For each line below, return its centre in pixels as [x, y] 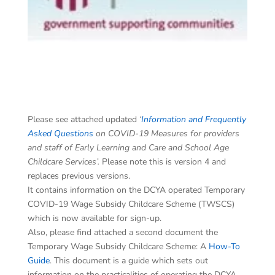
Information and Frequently [193, 120]
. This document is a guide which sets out [129, 261]
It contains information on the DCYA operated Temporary [136, 190]
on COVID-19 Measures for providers [166, 134]
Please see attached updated [83, 120]
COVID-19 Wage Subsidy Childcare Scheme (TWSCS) [131, 204]
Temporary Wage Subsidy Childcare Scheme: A [118, 247]
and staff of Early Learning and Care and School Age [128, 148]
